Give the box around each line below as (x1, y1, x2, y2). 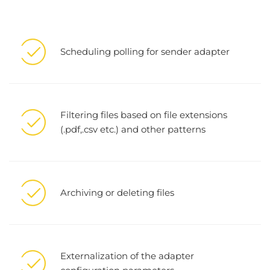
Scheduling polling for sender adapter (60, 45, 230, 57)
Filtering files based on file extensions (60, 108, 227, 121)
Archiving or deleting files (60, 186, 174, 198)
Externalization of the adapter (60, 250, 194, 262)
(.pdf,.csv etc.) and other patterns (60, 123, 206, 135)
